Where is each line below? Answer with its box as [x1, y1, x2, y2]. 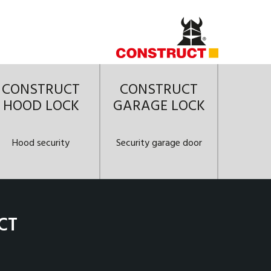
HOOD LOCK [2, 95, 79, 118]
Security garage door [116, 135, 202, 151]
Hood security [12, 135, 70, 151]
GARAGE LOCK [113, 95, 205, 118]
